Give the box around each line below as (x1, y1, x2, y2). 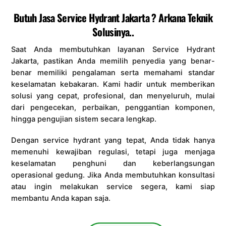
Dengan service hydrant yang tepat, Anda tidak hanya (11, 135, 215, 145)
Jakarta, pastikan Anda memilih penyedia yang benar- (11, 56, 215, 66)
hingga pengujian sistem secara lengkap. (11, 114, 157, 124)
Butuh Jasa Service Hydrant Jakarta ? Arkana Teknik (13, 10, 213, 25)
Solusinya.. (92, 24, 134, 39)
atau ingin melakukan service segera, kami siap (11, 182, 215, 191)
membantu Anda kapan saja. (11, 193, 111, 203)
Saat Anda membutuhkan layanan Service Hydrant (11, 44, 215, 54)
